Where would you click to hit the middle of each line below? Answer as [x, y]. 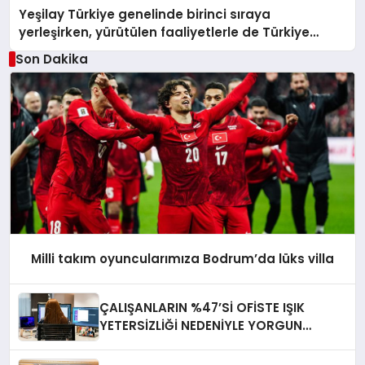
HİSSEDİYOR [137, 343]
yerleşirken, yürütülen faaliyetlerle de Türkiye [165, 32]
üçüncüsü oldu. [68, 50]
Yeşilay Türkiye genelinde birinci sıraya [145, 14]
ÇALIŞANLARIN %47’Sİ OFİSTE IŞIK [202, 307]
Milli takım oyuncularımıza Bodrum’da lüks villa [182, 259]
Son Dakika [51, 59]
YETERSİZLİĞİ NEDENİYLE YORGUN [201, 325]
